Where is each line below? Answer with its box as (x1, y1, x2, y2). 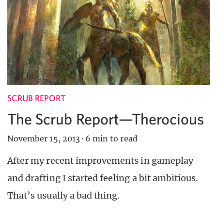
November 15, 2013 (7, 133, 80, 143)
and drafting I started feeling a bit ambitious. (7, 172, 199, 184)
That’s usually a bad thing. (7, 189, 120, 201)
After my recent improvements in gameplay (7, 155, 193, 166)
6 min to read (85, 133, 138, 143)
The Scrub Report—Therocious (7, 109, 204, 127)
